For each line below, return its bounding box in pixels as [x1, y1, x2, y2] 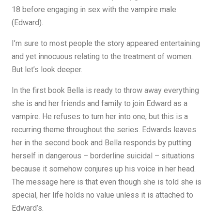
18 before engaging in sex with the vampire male [12, 5, 176, 14]
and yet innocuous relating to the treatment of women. [12, 52, 193, 61]
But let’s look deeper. [12, 65, 82, 74]
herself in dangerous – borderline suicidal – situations [12, 151, 195, 160]
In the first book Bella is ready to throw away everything [12, 86, 199, 95]
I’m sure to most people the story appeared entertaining [12, 39, 200, 48]
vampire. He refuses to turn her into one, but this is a [12, 112, 188, 121]
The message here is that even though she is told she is [12, 177, 201, 186]
